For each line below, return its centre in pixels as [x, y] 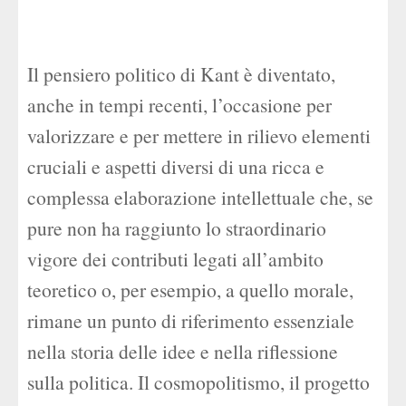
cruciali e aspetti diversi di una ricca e [176, 166]
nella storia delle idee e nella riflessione [183, 351]
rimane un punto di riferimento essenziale [191, 320]
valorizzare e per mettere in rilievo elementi [199, 135]
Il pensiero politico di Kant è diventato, [181, 74]
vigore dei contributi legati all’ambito [175, 259]
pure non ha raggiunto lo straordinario [177, 228]
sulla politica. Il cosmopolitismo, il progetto [198, 382]
